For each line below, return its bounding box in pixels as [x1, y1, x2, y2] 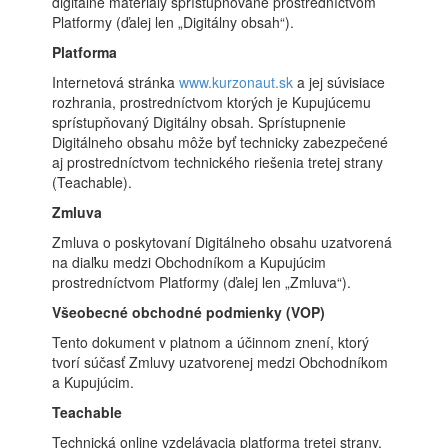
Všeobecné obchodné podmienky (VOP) [52, 302, 326, 322]
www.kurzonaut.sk [179, 72, 294, 92]
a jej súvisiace [293, 72, 386, 92]
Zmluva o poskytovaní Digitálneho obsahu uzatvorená [52, 232, 393, 252]
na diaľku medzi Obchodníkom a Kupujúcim [52, 252, 327, 272]
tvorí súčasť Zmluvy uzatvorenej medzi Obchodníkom [52, 352, 389, 372]
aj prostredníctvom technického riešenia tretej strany [52, 152, 384, 172]
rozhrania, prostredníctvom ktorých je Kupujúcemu [52, 92, 372, 112]
